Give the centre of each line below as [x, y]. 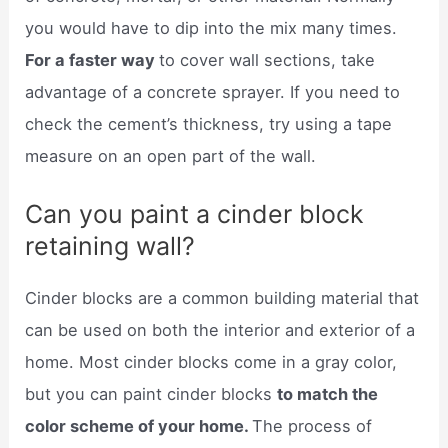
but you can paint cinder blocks [151, 394]
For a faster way [92, 59]
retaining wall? [110, 246]
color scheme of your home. [139, 426]
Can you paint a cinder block [195, 214]
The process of [312, 426]
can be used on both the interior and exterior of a [220, 330]
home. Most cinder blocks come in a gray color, [211, 362]
